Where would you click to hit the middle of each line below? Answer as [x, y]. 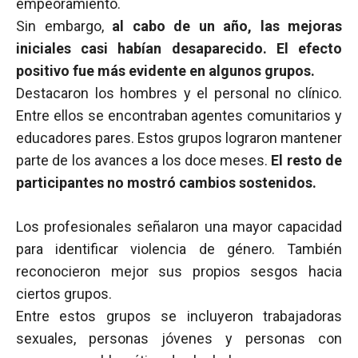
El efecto [309, 48]
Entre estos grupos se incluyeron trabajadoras [179, 316]
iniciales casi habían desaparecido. [141, 48]
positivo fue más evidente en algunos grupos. [165, 71]
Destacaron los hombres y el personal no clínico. [179, 93]
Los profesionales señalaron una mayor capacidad [179, 227]
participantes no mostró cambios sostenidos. [166, 183]
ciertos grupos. [64, 294]
